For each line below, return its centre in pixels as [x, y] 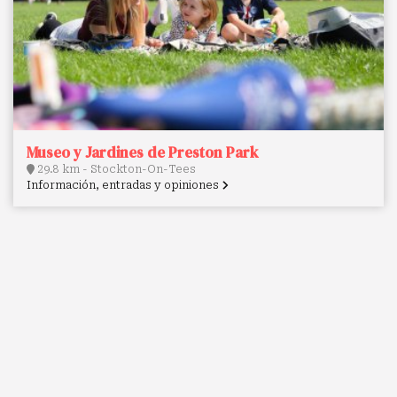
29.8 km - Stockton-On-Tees [115, 170]
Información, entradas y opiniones [124, 186]
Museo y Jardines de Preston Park [143, 153]
